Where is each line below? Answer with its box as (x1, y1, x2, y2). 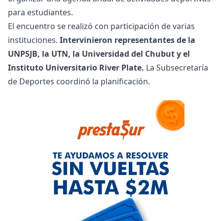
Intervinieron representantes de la (60, 35, 195, 46)
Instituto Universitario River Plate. (8, 62, 144, 74)
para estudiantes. (8, 7, 73, 18)
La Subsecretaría (144, 62, 208, 74)
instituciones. (8, 35, 60, 46)
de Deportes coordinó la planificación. (8, 76, 150, 87)
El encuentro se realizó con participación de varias (8, 21, 195, 32)
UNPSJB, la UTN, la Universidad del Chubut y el (8, 48, 190, 60)
